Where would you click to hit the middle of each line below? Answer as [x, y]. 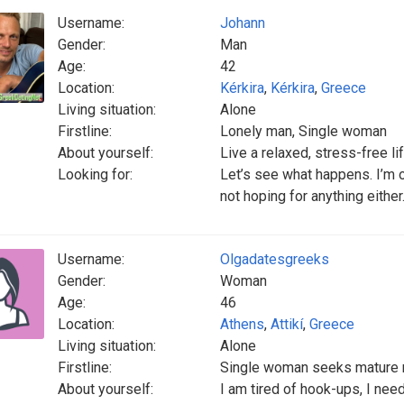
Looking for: [95, 174]
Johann [243, 23]
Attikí [287, 324]
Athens [242, 324]
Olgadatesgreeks [275, 259]
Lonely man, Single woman [303, 131]
